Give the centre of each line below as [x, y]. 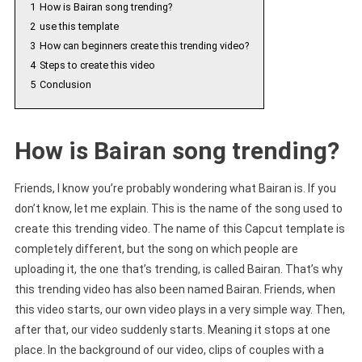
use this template [79, 26]
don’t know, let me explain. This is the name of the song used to [178, 208]
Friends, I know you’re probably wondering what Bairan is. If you [175, 188]
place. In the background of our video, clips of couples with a [169, 349]
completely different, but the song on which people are [156, 248]
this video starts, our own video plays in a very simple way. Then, [179, 309]
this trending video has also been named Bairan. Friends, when [175, 289]
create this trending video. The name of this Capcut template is [179, 228]
